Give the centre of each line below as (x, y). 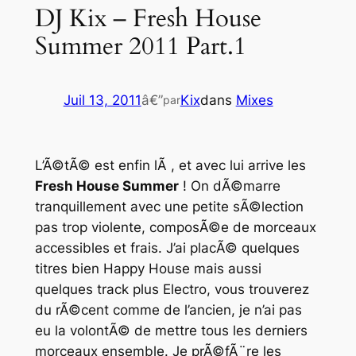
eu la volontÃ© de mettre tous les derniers (171, 331)
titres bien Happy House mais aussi (148, 269)
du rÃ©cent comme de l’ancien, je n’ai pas (168, 310)
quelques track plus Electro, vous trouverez (172, 290)
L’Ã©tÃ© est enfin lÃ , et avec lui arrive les (170, 166)
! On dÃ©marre (229, 186)
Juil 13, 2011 (102, 101)
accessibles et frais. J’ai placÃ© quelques (167, 248)
